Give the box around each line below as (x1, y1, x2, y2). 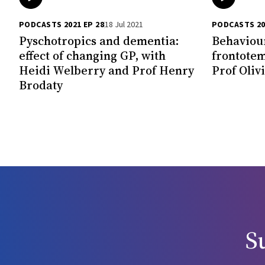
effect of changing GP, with (19, 47, 166, 64)
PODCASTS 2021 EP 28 (19, 18, 104, 31)
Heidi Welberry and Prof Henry (19, 62, 194, 79)
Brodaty (19, 76, 63, 93)
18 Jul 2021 (104, 18, 143, 31)
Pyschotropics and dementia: (19, 32, 179, 49)
